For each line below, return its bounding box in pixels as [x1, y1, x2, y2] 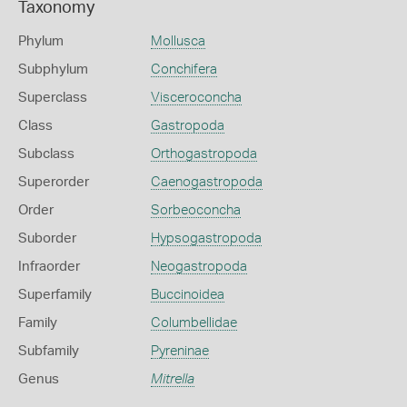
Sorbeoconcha [150, 203, 241, 217]
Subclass [18, 147, 74, 161]
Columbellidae [150, 316, 237, 330]
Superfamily [18, 288, 92, 302]
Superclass [18, 91, 87, 104]
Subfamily [18, 344, 79, 358]
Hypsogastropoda [150, 232, 262, 245]
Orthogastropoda [150, 147, 257, 161]
